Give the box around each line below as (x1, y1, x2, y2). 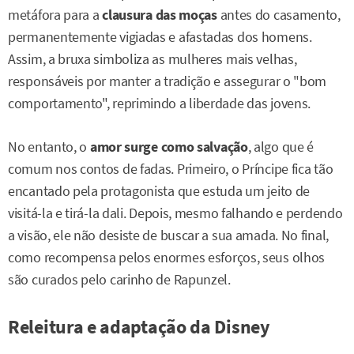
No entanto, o (8, 137, 90, 156)
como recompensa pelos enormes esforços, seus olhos (8, 248, 326, 266)
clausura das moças (99, 6, 217, 24)
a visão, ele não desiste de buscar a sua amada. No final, (8, 226, 329, 244)
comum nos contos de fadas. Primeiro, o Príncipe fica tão (8, 160, 333, 178)
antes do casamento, (217, 6, 341, 24)
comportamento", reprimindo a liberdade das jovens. (8, 95, 311, 113)
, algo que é (247, 137, 314, 156)
